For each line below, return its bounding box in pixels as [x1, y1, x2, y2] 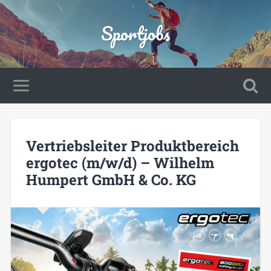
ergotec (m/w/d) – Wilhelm [25, 152, 214, 172]
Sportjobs [101, 19, 170, 48]
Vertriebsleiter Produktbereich [25, 135, 239, 155]
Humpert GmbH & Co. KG [25, 169, 196, 189]
